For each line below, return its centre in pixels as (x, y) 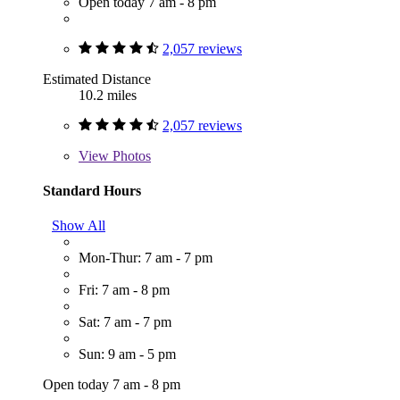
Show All (79, 226)
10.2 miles (108, 95)
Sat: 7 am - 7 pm (125, 322)
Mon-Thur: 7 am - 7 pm (146, 258)
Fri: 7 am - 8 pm (124, 290)
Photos (130, 155)
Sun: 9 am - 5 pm (127, 354)
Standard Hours (92, 190)
